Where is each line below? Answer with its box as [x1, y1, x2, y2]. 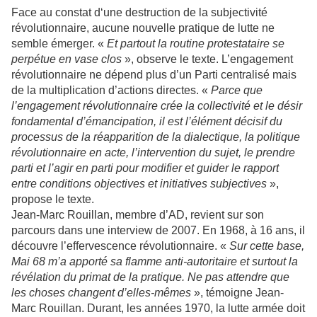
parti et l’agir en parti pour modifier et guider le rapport [11, 162, 279, 175]
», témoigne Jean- [191, 287, 284, 299]
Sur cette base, [229, 240, 304, 253]
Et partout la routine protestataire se [107, 38, 284, 50]
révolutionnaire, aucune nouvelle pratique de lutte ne [11, 22, 275, 35]
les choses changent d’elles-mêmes [11, 287, 191, 299]
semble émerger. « [11, 38, 107, 50]
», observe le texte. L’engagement [125, 53, 293, 66]
